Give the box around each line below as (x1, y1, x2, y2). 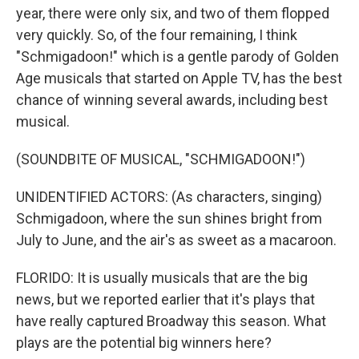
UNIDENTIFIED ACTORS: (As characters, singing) (16, 188, 322, 205)
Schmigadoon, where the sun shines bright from (16, 210, 322, 227)
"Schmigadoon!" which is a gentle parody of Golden (16, 48, 339, 65)
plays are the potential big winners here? (16, 334, 272, 351)
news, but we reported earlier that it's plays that (16, 291, 315, 308)
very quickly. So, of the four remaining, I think (16, 26, 297, 43)
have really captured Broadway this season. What (16, 313, 326, 329)
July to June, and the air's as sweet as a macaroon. (16, 232, 337, 248)
